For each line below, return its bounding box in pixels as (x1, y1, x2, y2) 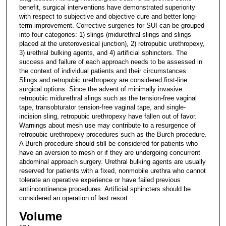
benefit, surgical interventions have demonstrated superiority (19, 3, 195, 11)
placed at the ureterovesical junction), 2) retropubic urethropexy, (19, 39, 205, 47)
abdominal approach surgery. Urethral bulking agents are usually (19, 157, 206, 165)
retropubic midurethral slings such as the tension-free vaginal (19, 94, 197, 102)
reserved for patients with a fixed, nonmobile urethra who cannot (19, 166, 206, 175)
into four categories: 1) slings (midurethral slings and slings (19, 30, 191, 38)
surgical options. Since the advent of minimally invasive (19, 85, 182, 93)
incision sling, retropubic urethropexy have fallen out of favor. (19, 112, 197, 120)
